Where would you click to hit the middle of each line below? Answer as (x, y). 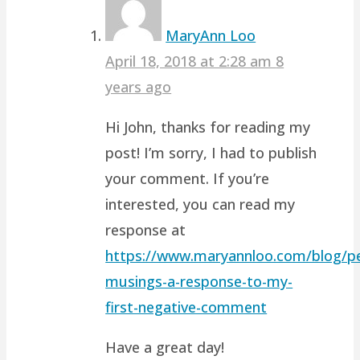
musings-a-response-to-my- (199, 281)
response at (146, 229)
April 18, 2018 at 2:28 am (191, 61)
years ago (139, 86)
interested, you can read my (200, 204)
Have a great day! (165, 347)
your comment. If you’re (188, 178)
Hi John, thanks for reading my (208, 127)
